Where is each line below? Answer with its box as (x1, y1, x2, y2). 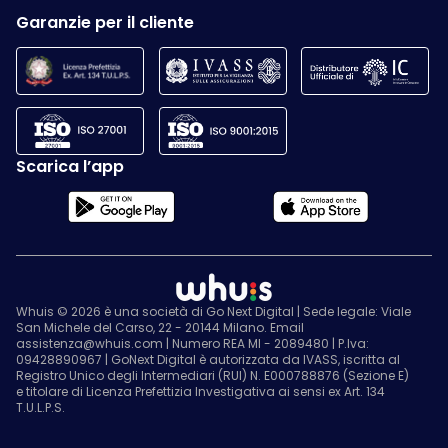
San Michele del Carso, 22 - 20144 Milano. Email (16, 319, 304, 336)
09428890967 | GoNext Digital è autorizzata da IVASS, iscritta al (16, 351, 400, 368)
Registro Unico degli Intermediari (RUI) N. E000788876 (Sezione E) (16, 367, 409, 384)
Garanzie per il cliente (16, 11, 194, 34)
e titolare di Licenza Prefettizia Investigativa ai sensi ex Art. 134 (16, 383, 385, 400)
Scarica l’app (16, 155, 124, 178)
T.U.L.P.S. (16, 399, 65, 416)
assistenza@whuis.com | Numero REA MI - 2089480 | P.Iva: (16, 335, 369, 352)
